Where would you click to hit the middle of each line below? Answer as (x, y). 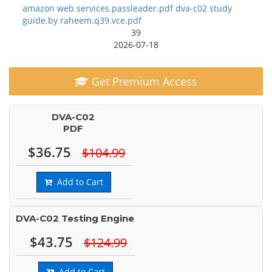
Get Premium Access (143, 81)
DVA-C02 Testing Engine (75, 218)
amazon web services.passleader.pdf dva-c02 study (127, 8)
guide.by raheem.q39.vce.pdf (82, 20)
